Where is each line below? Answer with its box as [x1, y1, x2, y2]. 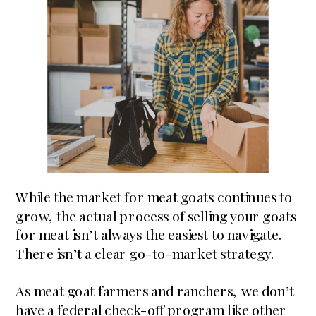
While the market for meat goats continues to [16, 187, 293, 207]
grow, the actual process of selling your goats [16, 206, 297, 226]
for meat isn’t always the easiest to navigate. [16, 225, 282, 244]
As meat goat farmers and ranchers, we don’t [16, 281, 295, 300]
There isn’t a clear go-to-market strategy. [16, 243, 274, 263]
